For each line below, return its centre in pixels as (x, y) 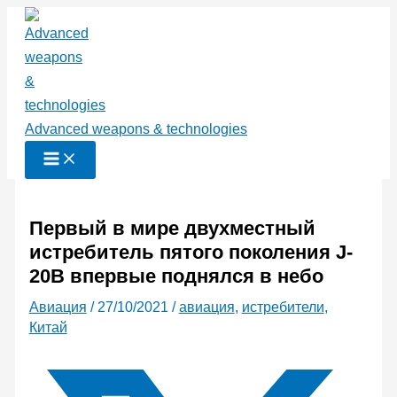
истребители (283, 307)
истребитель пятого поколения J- (191, 253)
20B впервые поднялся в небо (176, 276)
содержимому (52, 66)
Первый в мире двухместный (172, 229)
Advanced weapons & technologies (136, 129)
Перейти (35, 18)
